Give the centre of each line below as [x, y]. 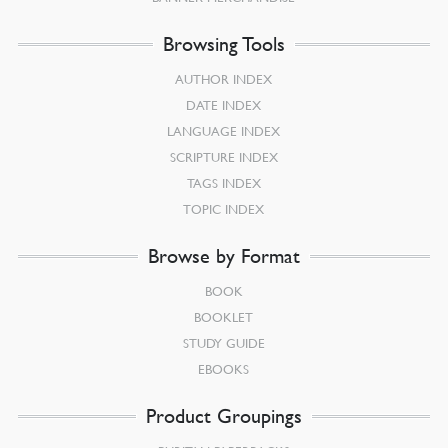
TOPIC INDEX [224, 209]
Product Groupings [223, 416]
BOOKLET [224, 317]
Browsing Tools [223, 44]
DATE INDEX [224, 105]
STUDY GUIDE [223, 343]
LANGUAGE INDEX [224, 131]
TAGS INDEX [223, 183]
